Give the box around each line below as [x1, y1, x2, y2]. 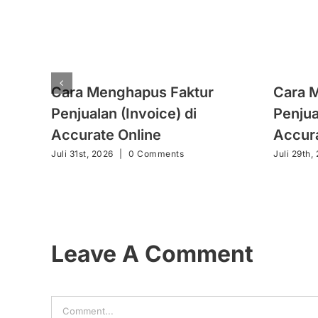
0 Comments [128, 148, 184, 159]
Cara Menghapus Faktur [51, 84, 214, 102]
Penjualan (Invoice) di [51, 105, 197, 123]
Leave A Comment [51, 239, 253, 268]
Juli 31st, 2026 [51, 148, 114, 159]
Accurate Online [51, 126, 161, 144]
